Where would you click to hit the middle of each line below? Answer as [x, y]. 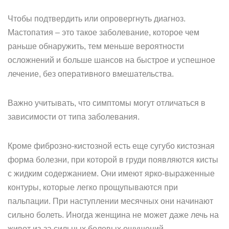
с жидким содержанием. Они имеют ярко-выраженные [111, 174]
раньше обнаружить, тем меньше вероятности [96, 46]
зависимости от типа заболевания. [74, 117]
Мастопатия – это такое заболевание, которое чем [104, 32]
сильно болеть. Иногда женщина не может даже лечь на [113, 215]
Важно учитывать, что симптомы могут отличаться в [107, 103]
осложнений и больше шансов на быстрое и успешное [111, 60]
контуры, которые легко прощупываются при [93, 187]
